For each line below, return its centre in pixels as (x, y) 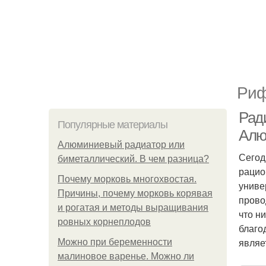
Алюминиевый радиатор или (121, 145)
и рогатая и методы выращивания (133, 208)
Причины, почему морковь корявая (135, 193)
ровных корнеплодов (104, 222)
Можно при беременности (115, 242)
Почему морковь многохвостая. (127, 179)
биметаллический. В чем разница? (133, 159)
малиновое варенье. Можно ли (126, 256)
